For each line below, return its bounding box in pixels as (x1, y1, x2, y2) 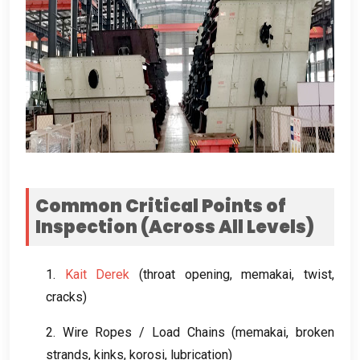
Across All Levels (149, 214, 306, 239)
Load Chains (151, 324, 225, 340)
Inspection (35, 214, 137, 239)
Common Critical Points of (35, 193, 286, 219)
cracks (46, 288, 83, 305)
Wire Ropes (62, 324, 133, 340)
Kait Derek (64, 266, 130, 282)
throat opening (143, 266, 230, 282)
